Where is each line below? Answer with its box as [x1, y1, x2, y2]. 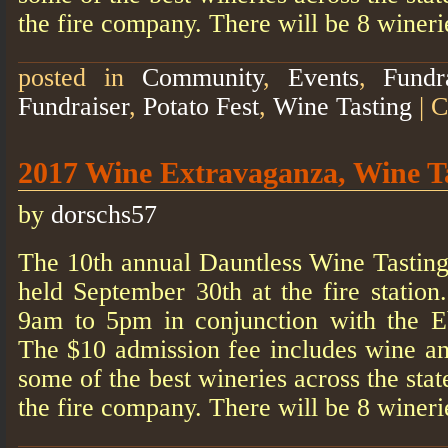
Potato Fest [143, 91, 259, 121]
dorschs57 [51, 199, 157, 229]
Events [287, 62, 359, 92]
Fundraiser [18, 91, 129, 121]
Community [141, 62, 263, 92]
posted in [18, 62, 142, 92]
